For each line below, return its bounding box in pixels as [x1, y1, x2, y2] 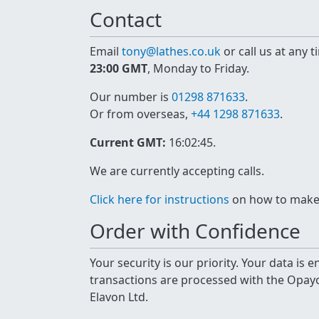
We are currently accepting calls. [90, 163, 264, 179]
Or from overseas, [90, 106, 191, 122]
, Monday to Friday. [147, 61, 249, 76]
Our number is [90, 89, 172, 105]
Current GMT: [90, 135, 166, 150]
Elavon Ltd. [90, 289, 148, 305]
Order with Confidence [90, 217, 300, 244]
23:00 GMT [90, 61, 147, 76]
